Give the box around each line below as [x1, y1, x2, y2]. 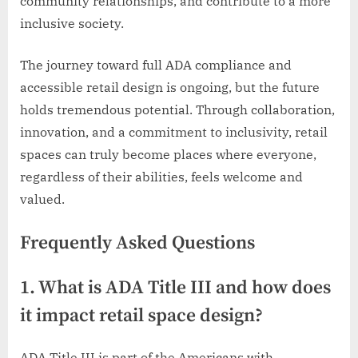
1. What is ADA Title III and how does [20, 276, 331, 300]
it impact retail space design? [20, 304, 263, 328]
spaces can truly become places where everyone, [20, 145, 316, 162]
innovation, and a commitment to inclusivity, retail [20, 123, 328, 140]
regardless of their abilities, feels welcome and [20, 168, 303, 185]
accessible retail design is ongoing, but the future [20, 78, 320, 95]
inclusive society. [20, 14, 124, 31]
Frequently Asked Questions [20, 231, 255, 255]
